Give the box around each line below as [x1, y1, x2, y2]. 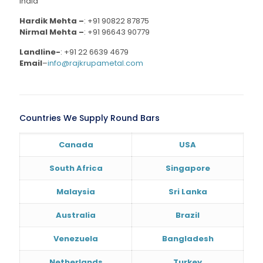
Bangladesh [161, 232, 214, 244]
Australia [56, 209, 96, 221]
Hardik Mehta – [19, 15, 84, 26]
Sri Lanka [168, 186, 207, 197]
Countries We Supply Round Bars [19, 112, 160, 124]
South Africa [49, 162, 103, 174]
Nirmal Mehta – [19, 26, 84, 38]
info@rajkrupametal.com [48, 57, 143, 69]
